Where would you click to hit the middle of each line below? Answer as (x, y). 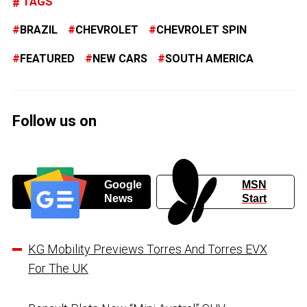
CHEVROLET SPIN (201, 30)
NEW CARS (120, 59)
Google (123, 185)
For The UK (58, 269)
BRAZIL (39, 30)
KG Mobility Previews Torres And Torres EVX (148, 249)
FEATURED (47, 59)
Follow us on (54, 121)
